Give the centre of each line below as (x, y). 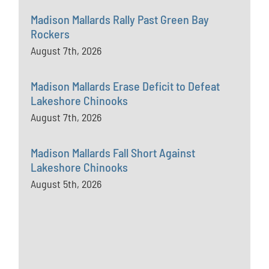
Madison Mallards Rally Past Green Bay (120, 19)
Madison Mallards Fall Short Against (113, 153)
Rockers (50, 34)
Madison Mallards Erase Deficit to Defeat (125, 86)
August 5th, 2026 (66, 184)
